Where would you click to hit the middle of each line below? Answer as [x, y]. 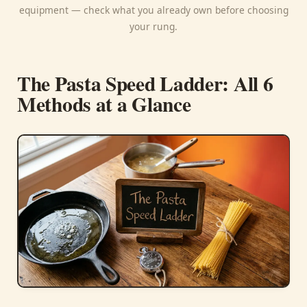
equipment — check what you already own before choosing [153, 10]
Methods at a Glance [104, 104]
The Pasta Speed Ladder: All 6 [145, 84]
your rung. [153, 27]
